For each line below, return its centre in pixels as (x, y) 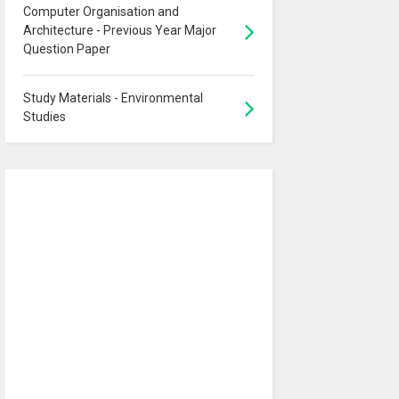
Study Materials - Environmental (113, 98)
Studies (44, 117)
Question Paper (66, 49)
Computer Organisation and (101, 12)
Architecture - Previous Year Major (119, 31)
